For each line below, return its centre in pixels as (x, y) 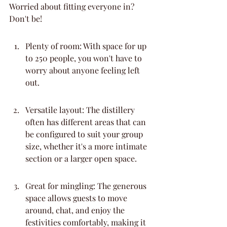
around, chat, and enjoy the (76, 210)
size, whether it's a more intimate (87, 146)
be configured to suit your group (85, 134)
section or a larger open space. (81, 158)
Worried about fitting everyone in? (73, 6)
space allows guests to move (77, 198)
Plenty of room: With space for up (87, 46)
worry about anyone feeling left (84, 70)
